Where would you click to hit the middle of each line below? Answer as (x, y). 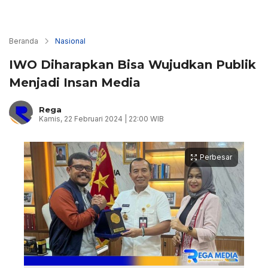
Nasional (70, 41)
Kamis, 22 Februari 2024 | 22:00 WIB (101, 118)
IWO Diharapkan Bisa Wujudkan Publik (133, 65)
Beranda (24, 41)
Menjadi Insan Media (75, 83)
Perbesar (216, 157)
